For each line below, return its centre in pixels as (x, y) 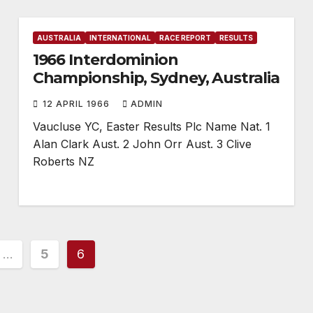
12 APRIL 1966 (77, 104)
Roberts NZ (63, 161)
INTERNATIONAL (120, 38)
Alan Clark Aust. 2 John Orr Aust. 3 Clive (142, 144)
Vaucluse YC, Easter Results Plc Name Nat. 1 (151, 126)
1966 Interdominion (105, 60)
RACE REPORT (185, 38)
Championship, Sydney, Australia (156, 78)
